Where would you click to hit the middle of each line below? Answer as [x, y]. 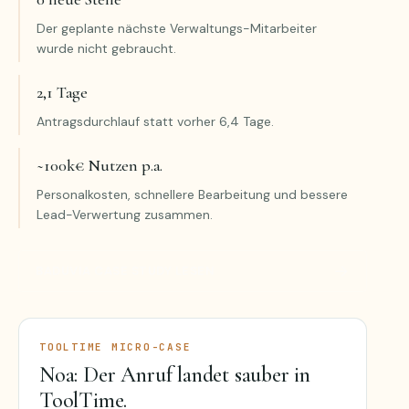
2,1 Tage [63, 92]
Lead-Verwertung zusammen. [125, 214]
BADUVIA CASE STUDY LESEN [126, 270]
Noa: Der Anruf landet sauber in [175, 374]
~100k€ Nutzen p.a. [100, 165]
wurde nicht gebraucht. [106, 48]
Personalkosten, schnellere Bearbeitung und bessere [192, 194]
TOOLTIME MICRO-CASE [115, 346]
